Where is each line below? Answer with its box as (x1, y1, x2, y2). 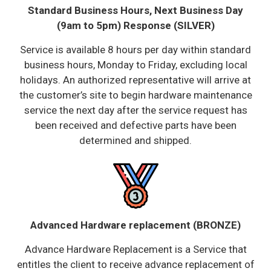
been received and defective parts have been (34, 119, 237, 131)
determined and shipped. (79, 134, 192, 146)
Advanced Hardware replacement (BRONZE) (30, 219, 241, 231)
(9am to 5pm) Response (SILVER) (56, 19, 215, 31)
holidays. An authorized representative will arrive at (20, 74, 251, 86)
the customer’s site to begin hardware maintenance (19, 89, 252, 101)
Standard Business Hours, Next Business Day (28, 4, 243, 16)
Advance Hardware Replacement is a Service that (24, 243, 247, 255)
